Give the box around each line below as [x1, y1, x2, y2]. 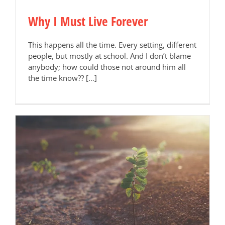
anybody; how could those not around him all [28, 61, 186, 72]
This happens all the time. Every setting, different [28, 39, 196, 50]
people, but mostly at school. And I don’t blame [28, 50, 191, 61]
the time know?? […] [28, 72, 97, 83]
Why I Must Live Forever [28, 12, 148, 30]
